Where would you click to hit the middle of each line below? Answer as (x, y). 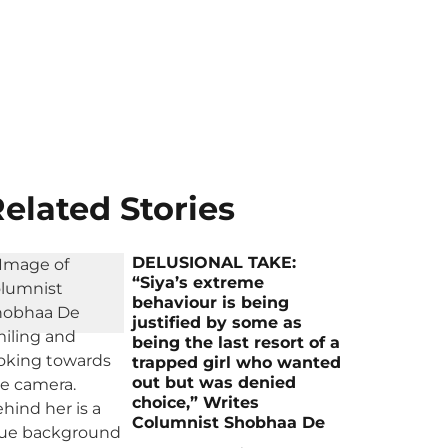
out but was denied (214, 382)
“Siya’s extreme (198, 282)
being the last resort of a (236, 342)
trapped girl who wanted (237, 362)
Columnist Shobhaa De (229, 422)
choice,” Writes (196, 402)
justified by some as (217, 322)
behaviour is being (211, 302)
